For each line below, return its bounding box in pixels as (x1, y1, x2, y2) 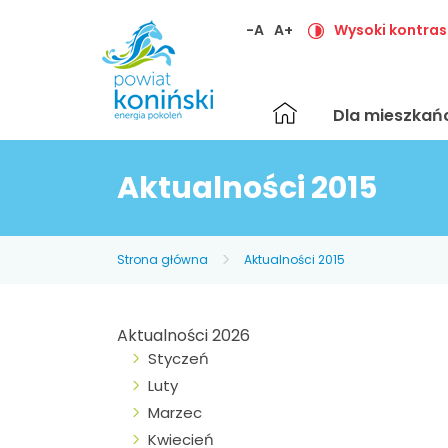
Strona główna (117, 251, 208, 268)
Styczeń (148, 348, 209, 369)
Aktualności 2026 (117, 324, 250, 347)
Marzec (148, 402, 202, 423)
